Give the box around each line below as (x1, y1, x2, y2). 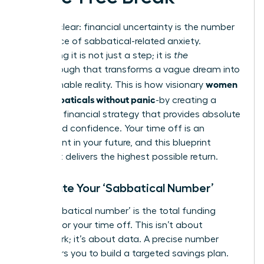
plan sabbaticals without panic (22, 93, 156, 105)
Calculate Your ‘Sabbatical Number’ (22, 181, 214, 194)
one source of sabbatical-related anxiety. (22, 36, 201, 46)
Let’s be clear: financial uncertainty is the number (22, 22, 235, 32)
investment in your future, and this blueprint (22, 137, 211, 147)
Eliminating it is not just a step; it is (22, 50, 174, 60)
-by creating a (156, 95, 216, 105)
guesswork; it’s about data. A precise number (22, 234, 219, 244)
